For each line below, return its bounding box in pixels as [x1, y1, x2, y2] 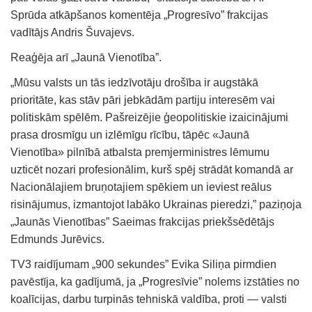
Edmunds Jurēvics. [10, 233, 104, 245]
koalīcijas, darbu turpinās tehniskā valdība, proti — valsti [10, 292, 287, 305]
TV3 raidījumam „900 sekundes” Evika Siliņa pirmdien [10, 258, 276, 270]
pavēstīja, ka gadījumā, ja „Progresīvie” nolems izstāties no [10, 275, 299, 288]
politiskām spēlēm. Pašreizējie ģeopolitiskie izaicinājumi [10, 111, 288, 123]
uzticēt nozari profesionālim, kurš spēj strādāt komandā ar [10, 163, 293, 175]
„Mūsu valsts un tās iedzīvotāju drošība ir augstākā [10, 76, 258, 88]
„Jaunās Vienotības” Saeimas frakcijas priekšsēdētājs [10, 215, 274, 228]
